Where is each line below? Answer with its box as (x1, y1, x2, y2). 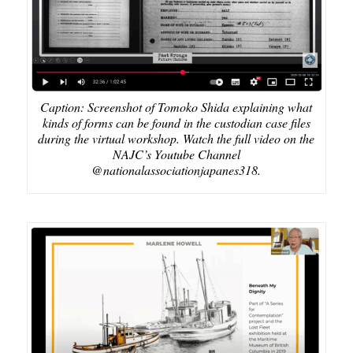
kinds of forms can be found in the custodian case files (42, 114, 310, 132)
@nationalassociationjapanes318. (91, 162, 262, 179)
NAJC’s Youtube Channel (112, 146, 240, 163)
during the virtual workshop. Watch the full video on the (38, 130, 315, 147)
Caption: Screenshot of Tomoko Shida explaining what (40, 98, 313, 116)
